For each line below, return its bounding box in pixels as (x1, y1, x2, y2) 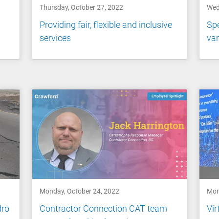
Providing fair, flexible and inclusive (40, 19, 173, 30)
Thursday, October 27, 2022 (40, 3, 124, 12)
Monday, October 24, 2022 (40, 187, 120, 196)
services (40, 32, 71, 43)
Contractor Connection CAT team (40, 203, 168, 214)
